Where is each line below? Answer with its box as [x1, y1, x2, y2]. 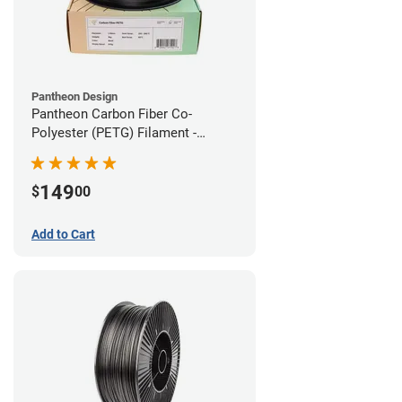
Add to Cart [31, 227, 95, 241]
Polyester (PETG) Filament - [31, 125, 197, 142]
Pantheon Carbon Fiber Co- [31, 106, 192, 123]
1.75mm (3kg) [31, 144, 114, 161]
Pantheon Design [31, 90, 118, 104]
